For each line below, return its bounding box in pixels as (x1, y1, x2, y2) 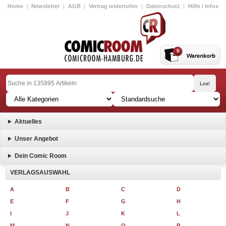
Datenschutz (146, 3, 180, 9)
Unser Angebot (14, 135, 58, 142)
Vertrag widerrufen (89, 3, 138, 9)
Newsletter (31, 3, 60, 9)
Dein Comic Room (14, 152, 67, 159)
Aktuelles (14, 118, 42, 125)
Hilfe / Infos (188, 3, 218, 9)
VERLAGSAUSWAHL (10, 169, 70, 176)
